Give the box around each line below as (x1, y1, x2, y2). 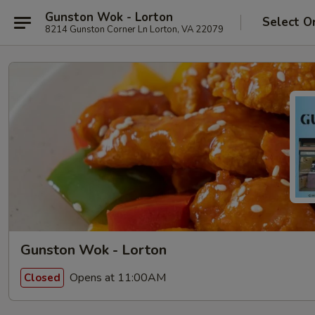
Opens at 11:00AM (67, 269, 166, 285)
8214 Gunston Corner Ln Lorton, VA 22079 (45, 22, 224, 36)
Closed (24, 270, 60, 285)
